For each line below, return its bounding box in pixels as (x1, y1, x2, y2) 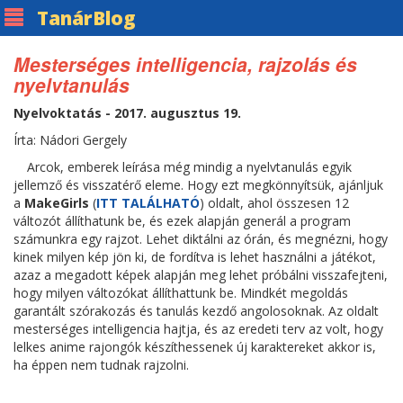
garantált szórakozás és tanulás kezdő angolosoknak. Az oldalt (13, 302, 379, 319)
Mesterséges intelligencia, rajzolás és (13, 50, 357, 77)
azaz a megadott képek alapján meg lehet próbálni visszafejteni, (13, 266, 388, 283)
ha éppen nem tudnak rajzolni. (13, 356, 189, 373)
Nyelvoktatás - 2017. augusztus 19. (13, 104, 241, 121)
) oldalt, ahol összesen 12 (200, 194, 349, 211)
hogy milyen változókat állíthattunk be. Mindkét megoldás (13, 284, 348, 301)
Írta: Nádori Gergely (13, 131, 127, 148)
